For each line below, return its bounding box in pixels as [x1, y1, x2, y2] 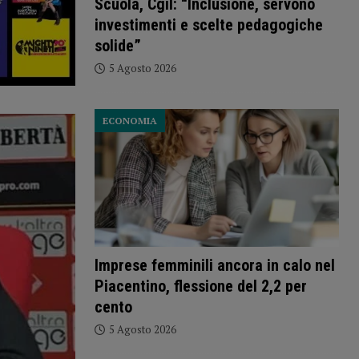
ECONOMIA [102, 115, 157, 127]
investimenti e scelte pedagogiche [94, 15, 323, 35]
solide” [94, 36, 141, 56]
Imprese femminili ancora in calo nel [94, 256, 335, 276]
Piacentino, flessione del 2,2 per [94, 276, 307, 296]
